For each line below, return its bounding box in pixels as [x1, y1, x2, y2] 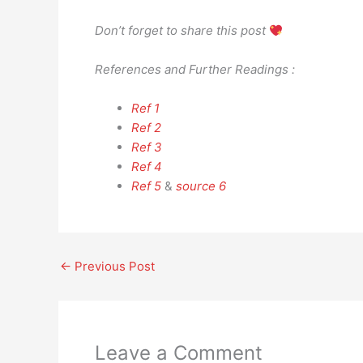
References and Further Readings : [95, 62, 295, 77]
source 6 [176, 178, 226, 194]
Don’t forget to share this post [95, 23, 269, 38]
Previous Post [71, 258, 155, 274]
